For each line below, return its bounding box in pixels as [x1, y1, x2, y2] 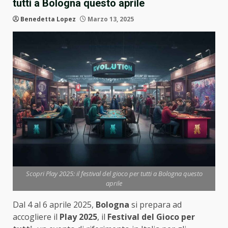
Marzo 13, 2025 [86, 15, 134, 23]
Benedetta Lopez [20, 15, 76, 23]
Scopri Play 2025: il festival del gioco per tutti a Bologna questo [25, 169, 203, 179]
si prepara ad [129, 199, 182, 211]
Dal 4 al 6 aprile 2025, [13, 199, 96, 211]
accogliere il [13, 211, 60, 223]
